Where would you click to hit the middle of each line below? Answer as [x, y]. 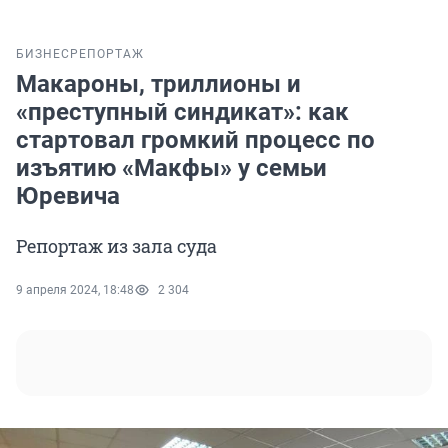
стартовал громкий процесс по [195, 140]
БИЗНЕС [43, 54]
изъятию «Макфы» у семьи [171, 168]
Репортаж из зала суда [116, 246]
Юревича [68, 196]
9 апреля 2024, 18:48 [75, 290]
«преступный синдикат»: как [182, 112]
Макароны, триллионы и [158, 84]
